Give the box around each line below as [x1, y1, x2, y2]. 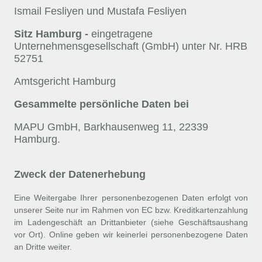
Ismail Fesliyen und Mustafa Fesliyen [14, 5, 187, 17]
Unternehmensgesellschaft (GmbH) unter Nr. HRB [14, 40, 247, 52]
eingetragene [91, 28, 153, 40]
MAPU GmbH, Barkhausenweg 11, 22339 [14, 121, 208, 133]
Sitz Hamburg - [14, 28, 91, 40]
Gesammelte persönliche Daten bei [14, 98, 189, 110]
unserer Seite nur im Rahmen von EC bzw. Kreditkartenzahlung [14, 205, 248, 215]
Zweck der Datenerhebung [14, 168, 146, 180]
